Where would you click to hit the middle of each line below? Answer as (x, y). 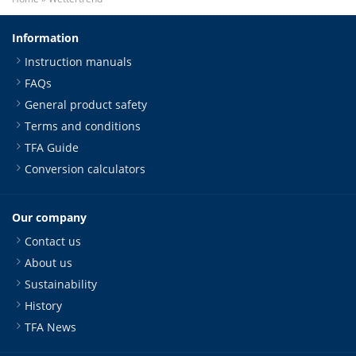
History (43, 306)
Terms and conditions (83, 126)
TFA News (50, 327)
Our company (49, 217)
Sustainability (61, 284)
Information (45, 38)
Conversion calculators (85, 169)
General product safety (86, 104)
